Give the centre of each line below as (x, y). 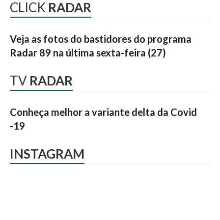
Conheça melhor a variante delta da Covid (103, 112)
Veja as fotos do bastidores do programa (101, 39)
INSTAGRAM (47, 154)
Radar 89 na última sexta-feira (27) (88, 53)
